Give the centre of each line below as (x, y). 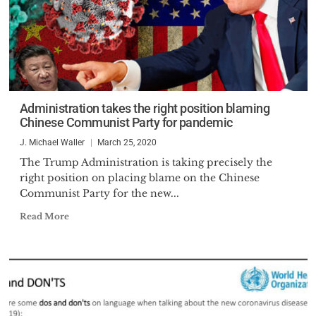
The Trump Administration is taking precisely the (146, 162)
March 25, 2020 (127, 142)
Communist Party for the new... (99, 193)
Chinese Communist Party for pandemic (126, 122)
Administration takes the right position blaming (144, 108)
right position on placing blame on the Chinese (139, 178)
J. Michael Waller (52, 142)
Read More (44, 216)
